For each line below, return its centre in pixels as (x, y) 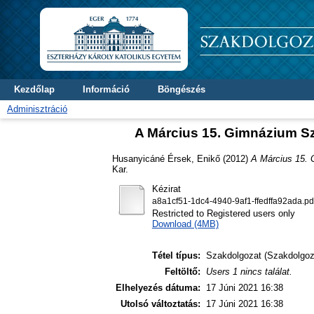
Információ (106, 89)
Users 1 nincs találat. (249, 272)
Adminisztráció (37, 109)
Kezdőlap (34, 89)
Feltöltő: (183, 272)
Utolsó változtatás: (161, 304)
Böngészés (182, 89)
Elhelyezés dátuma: (158, 288)
